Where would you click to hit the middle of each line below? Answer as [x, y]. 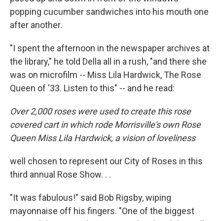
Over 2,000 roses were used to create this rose [100, 111]
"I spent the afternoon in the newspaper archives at [110, 48]
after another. [36, 25]
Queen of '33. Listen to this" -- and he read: [92, 88]
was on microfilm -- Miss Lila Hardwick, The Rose [106, 75]
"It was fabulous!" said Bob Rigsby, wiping [91, 198]
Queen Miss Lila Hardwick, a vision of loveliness [103, 138]
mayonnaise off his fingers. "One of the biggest [102, 211]
